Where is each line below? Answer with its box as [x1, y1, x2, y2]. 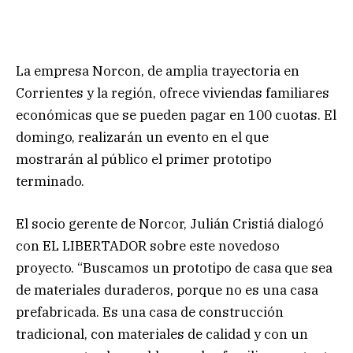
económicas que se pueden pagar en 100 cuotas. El [16, 106, 336, 124]
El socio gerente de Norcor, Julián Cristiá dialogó [16, 214, 324, 232]
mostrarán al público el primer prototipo [16, 150, 272, 168]
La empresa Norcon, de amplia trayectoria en [16, 61, 299, 80]
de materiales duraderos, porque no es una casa [16, 281, 318, 299]
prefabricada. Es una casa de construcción [16, 303, 284, 321]
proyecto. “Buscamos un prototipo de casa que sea [16, 258, 333, 277]
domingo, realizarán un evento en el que [16, 128, 269, 146]
